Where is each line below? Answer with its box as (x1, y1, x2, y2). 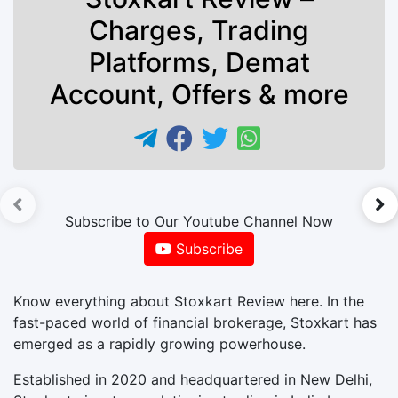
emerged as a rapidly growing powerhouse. (13, 334, 306, 353)
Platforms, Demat (88, 45, 310, 78)
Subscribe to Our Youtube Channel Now (65, 211, 333, 230)
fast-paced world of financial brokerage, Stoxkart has (13, 313, 377, 331)
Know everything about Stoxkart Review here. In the (13, 291, 364, 310)
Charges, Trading (89, 13, 309, 46)
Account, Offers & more (49, 77, 349, 110)
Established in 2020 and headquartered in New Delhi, (13, 370, 372, 388)
